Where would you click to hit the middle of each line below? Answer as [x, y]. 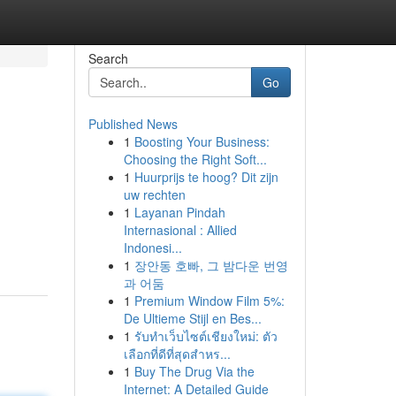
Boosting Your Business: [202, 141]
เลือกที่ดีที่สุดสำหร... [177, 354]
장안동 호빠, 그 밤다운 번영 [211, 265]
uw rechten [154, 194]
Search [108, 58]
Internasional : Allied [180, 230]
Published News [133, 124]
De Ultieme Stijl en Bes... [192, 318]
